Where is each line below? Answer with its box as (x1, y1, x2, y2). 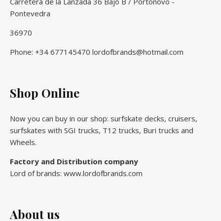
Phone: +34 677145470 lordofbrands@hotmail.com (10, 46, 184, 57)
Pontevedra (10, 8, 50, 18)
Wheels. (10, 137, 37, 147)
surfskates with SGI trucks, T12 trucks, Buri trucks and (10, 125, 193, 135)
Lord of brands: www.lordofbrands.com (10, 168, 143, 178)
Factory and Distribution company (10, 156, 138, 166)
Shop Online (10, 84, 79, 101)
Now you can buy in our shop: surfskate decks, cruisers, (10, 113, 197, 123)
